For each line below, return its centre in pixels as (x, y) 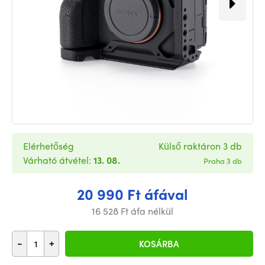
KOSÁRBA (159, 244)
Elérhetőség (49, 146)
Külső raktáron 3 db (200, 146)
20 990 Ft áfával (132, 194)
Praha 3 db (223, 161)
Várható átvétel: (58, 160)
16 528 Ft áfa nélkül (132, 211)
